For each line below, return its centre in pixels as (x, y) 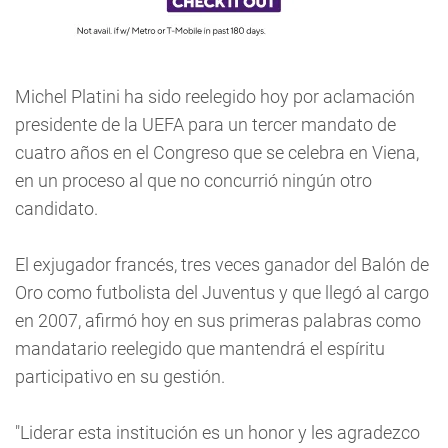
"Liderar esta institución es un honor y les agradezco (217, 432)
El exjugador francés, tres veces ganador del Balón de (222, 264)
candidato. (56, 208)
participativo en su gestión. (120, 376)
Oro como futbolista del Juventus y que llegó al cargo (222, 292)
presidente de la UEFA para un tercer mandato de (205, 124)
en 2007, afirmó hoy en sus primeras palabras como (218, 320)
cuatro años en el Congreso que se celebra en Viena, (217, 152)
